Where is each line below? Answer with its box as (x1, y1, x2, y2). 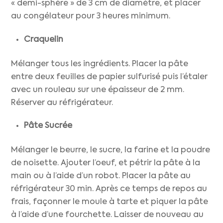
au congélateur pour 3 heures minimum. (11, 12, 171, 21)
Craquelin (24, 36, 63, 44)
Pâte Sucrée (24, 122, 72, 130)
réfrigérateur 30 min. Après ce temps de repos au (11, 185, 208, 193)
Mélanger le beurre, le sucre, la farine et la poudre (11, 146, 211, 154)
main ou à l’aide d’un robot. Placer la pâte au (11, 172, 191, 180)
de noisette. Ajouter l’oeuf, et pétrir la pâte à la (11, 159, 201, 167)
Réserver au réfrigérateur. (11, 99, 115, 107)
